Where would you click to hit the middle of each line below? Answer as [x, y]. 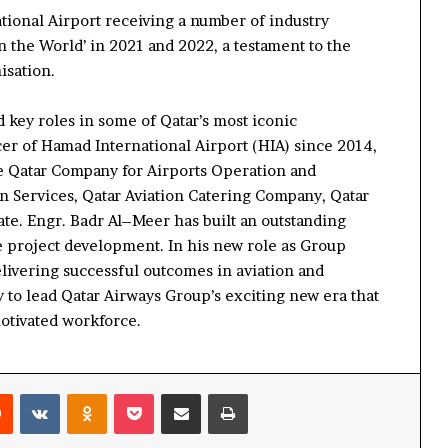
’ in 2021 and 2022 [148, 45]
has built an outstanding [260, 220]
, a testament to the [282, 45]
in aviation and [270, 270]
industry [297, 20]
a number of [221, 20]
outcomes [180, 270]
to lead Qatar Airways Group [109, 295]
